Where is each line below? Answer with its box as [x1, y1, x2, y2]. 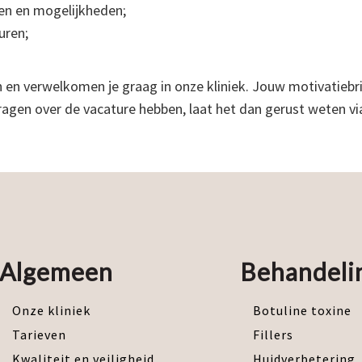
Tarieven [12, 326, 67, 343]
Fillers [253, 326, 294, 343]
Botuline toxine [253, 302, 352, 318]
